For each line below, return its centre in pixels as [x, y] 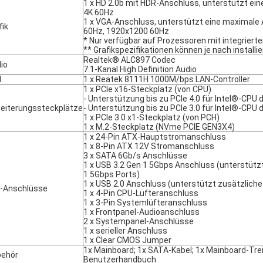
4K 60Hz [99, 12]
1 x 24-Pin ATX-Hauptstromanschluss [155, 137]
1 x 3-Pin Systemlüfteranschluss [145, 203]
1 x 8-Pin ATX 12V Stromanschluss [149, 146]
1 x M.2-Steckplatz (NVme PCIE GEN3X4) [159, 127]
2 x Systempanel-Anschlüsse [139, 221]
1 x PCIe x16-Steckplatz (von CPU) [147, 89]
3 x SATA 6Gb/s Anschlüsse [135, 156]
